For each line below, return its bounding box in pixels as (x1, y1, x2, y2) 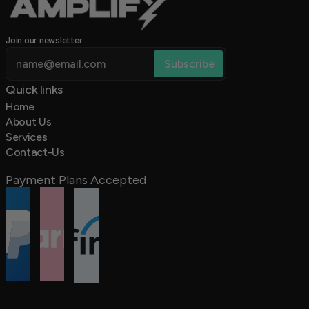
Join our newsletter (6, 35, 83, 46)
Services (6, 130, 48, 143)
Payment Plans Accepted (6, 172, 146, 188)
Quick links (6, 82, 66, 97)
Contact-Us (6, 146, 65, 159)
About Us (6, 115, 52, 128)
